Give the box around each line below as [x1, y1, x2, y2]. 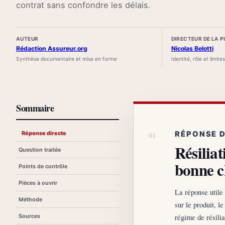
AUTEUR [16, 36, 39, 42]
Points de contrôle [19, 163, 67, 170]
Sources [19, 212, 40, 219]
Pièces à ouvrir [19, 179, 57, 186]
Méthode [19, 196, 42, 203]
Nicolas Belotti [171, 45, 213, 52]
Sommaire [16, 101, 54, 115]
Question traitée [19, 146, 61, 153]
